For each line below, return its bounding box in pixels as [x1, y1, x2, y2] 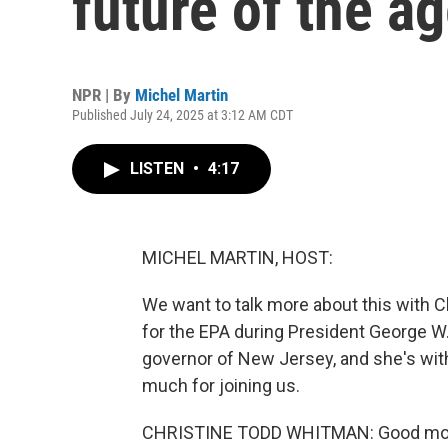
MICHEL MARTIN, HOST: [142, 247, 333, 268]
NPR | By [72, 85, 135, 105]
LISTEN [130, 159, 188, 178]
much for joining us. [142, 375, 300, 396]
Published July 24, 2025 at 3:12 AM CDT [72, 107, 293, 123]
